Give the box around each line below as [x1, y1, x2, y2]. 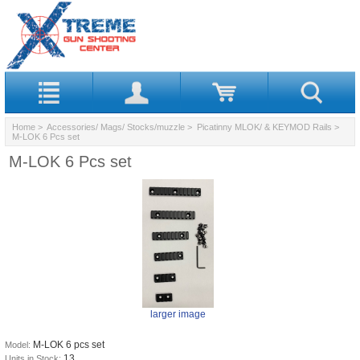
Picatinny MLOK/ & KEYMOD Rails [197, 121, 332, 132]
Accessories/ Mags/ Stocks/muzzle [47, 121, 185, 132]
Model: [5, 339, 33, 350]
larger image [150, 308, 206, 320]
